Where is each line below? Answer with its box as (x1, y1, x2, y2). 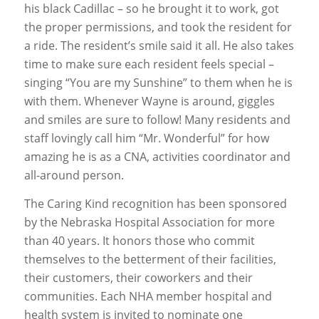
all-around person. (23, 167, 124, 184)
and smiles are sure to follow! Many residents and (23, 112, 291, 128)
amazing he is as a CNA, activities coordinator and (23, 149, 291, 165)
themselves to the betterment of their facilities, (23, 251, 276, 267)
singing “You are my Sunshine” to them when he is (23, 75, 293, 91)
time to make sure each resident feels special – (23, 56, 274, 73)
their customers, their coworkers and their (23, 269, 253, 286)
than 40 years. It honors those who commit (23, 232, 255, 249)
